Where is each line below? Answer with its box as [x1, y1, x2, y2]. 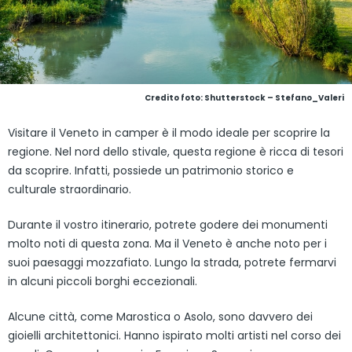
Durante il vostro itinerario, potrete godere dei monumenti [8, 217, 328, 233]
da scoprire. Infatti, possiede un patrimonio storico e [8, 163, 294, 179]
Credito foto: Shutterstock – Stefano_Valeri [145, 92, 344, 104]
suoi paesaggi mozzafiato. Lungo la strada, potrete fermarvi [8, 255, 336, 271]
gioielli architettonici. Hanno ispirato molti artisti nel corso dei [8, 328, 341, 344]
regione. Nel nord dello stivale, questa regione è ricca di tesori [8, 144, 343, 160]
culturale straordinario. [8, 181, 131, 198]
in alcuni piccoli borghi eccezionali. [8, 273, 197, 290]
